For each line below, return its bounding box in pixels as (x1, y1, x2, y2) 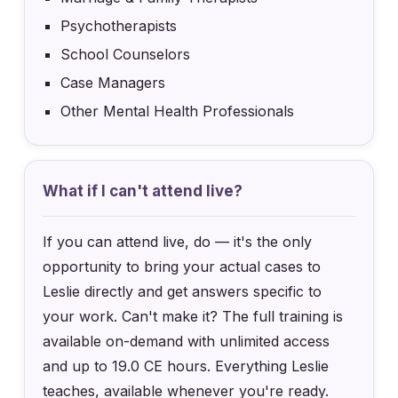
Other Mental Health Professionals (60, 101, 295, 120)
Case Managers (60, 73, 166, 92)
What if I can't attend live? (43, 181, 243, 200)
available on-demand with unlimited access (43, 331, 330, 350)
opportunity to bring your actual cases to (43, 257, 322, 275)
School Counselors (60, 44, 191, 63)
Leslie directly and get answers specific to (43, 282, 322, 300)
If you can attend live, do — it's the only (43, 232, 313, 251)
